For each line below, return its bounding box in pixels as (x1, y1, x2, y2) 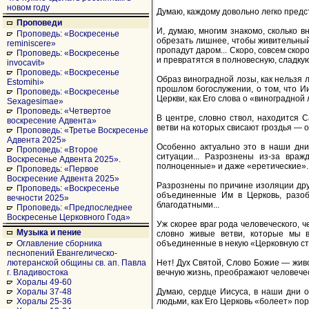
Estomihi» (7, 77, 44, 87)
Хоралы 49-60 (17, 277, 72, 287)
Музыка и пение (17, 228, 81, 237)
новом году (7, 3, 50, 12)
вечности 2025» (7, 193, 69, 203)
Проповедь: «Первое (17, 164, 99, 174)
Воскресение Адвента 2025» (7, 174, 119, 183)
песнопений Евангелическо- (7, 248, 117, 258)
